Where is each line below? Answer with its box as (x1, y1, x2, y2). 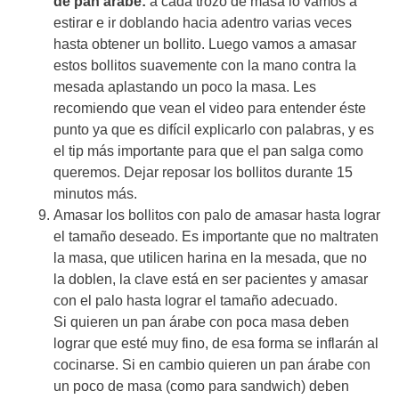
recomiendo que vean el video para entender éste (53, 100, 366, 116)
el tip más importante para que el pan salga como (53, 142, 363, 159)
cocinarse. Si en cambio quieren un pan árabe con (53, 356, 370, 372)
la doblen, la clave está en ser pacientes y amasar (53, 271, 368, 287)
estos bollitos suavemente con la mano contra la (53, 57, 356, 73)
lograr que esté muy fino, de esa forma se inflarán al (53, 335, 379, 351)
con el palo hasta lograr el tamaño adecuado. (53, 292, 338, 308)
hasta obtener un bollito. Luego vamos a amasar (53, 36, 356, 52)
